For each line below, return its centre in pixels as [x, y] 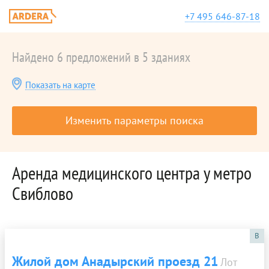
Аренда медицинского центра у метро [132, 173]
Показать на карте [60, 85]
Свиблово [43, 193]
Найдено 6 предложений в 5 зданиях [101, 57]
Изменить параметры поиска [134, 120]
